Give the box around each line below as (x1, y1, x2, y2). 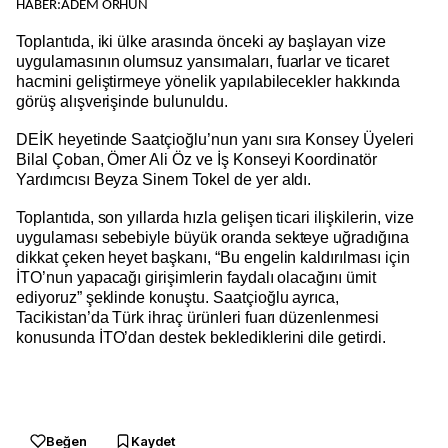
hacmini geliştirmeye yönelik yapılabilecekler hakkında (16, 73, 400, 90)
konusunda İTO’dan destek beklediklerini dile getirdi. (16, 329, 390, 346)
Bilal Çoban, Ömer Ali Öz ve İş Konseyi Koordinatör (16, 151, 377, 168)
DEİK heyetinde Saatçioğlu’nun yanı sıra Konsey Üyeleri (16, 131, 414, 148)
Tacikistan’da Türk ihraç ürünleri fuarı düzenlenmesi (16, 309, 379, 326)
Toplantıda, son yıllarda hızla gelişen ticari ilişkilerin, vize (16, 209, 414, 226)
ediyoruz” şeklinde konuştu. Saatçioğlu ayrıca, (16, 289, 340, 306)
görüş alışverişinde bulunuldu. (16, 93, 228, 110)
